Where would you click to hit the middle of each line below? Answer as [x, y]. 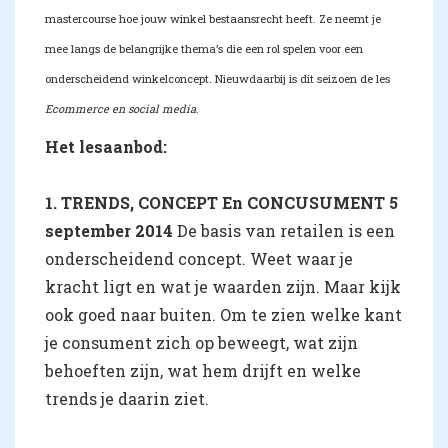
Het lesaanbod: [108, 146]
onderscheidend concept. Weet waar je [199, 258]
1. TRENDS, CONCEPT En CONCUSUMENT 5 [221, 202]
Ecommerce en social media [120, 108]
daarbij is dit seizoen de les [319, 78]
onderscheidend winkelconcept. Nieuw [147, 78]
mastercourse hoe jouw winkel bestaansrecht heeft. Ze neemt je [213, 18]
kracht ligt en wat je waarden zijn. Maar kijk [223, 286]
